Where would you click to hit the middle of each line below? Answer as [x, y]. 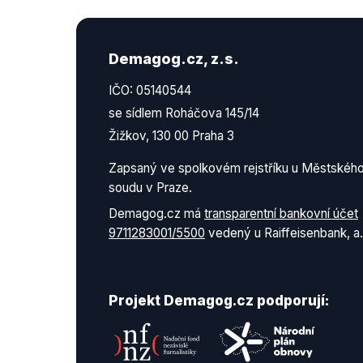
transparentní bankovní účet [281, 213]
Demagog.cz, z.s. [174, 58]
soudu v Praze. [150, 187]
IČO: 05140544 [150, 90]
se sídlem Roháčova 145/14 [184, 113]
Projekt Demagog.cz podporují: [219, 300]
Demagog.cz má [155, 213]
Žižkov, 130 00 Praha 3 [171, 135]
